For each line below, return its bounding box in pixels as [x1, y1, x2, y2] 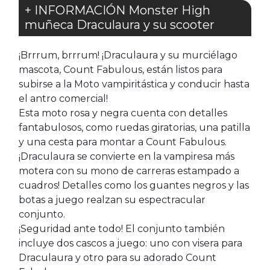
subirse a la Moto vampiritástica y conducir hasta [19, 78, 250, 90]
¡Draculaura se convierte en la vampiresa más [19, 151, 234, 162]
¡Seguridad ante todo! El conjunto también [19, 223, 225, 234]
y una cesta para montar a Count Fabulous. [19, 136, 227, 148]
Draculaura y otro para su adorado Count [19, 252, 216, 263]
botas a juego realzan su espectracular [19, 194, 206, 206]
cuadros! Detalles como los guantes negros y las [19, 180, 249, 191]
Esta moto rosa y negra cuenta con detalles [19, 107, 227, 119]
